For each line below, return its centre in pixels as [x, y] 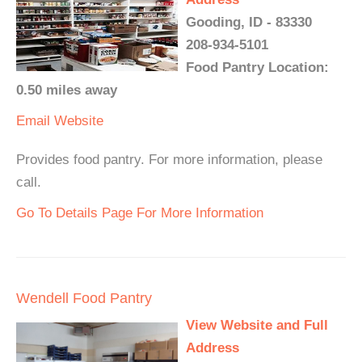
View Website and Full [257, 325]
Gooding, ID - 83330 [249, 22]
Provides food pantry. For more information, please [169, 160]
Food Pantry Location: [257, 67]
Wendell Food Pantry [84, 298]
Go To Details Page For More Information [140, 213]
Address [213, 348]
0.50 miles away [67, 90]
